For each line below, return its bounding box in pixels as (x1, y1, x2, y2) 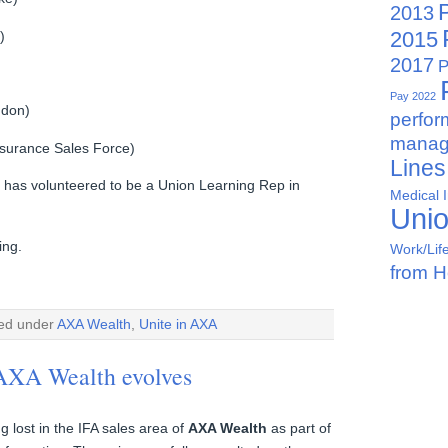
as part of (267, 419, 331, 436)
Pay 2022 (390, 90, 436, 103)
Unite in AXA (139, 316, 217, 333)
